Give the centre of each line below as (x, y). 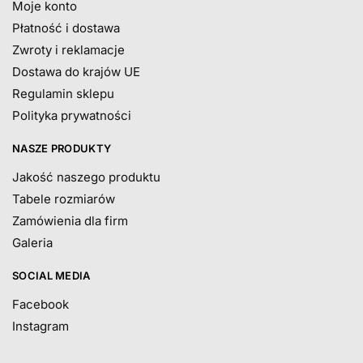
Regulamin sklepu (63, 94)
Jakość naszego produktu (86, 177)
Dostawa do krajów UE (76, 72)
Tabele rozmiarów (64, 199)
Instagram (41, 327)
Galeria (32, 243)
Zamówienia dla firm (70, 221)
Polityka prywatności (72, 116)
